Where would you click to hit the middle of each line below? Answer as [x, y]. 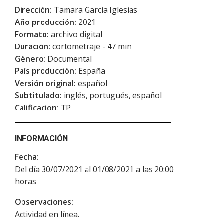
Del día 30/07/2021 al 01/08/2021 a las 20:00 [94, 169]
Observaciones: [44, 202]
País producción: [45, 71]
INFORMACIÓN [41, 139]
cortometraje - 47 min [91, 47]
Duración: [33, 47]
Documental [69, 59]
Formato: [32, 34]
